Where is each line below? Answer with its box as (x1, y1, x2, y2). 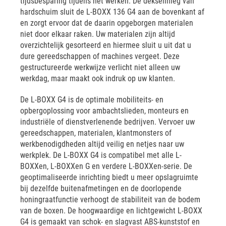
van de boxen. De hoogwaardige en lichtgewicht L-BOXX (20, 206, 202, 215)
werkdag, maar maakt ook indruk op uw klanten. (20, 74, 175, 83)
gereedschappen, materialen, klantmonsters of (20, 128, 172, 138)
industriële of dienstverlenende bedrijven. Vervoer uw (20, 117, 195, 127)
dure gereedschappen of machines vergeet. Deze (20, 51, 180, 61)
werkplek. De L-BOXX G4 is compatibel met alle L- (20, 150, 182, 160)
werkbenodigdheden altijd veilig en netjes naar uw (20, 139, 184, 149)
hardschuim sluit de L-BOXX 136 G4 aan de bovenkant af (20, 7, 204, 17)
